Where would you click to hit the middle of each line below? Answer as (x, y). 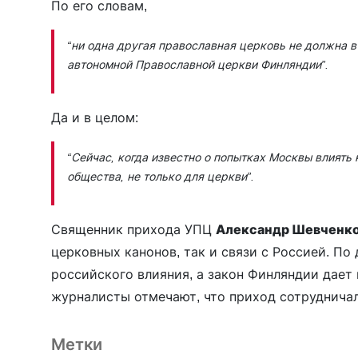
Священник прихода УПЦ (133, 229)
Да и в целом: (95, 117)
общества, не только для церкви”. (162, 176)
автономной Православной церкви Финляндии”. (198, 64)
